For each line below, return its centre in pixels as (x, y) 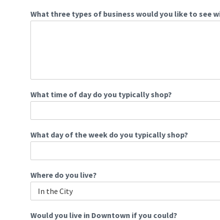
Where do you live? (64, 175)
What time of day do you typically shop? (101, 94)
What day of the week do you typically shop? (109, 135)
